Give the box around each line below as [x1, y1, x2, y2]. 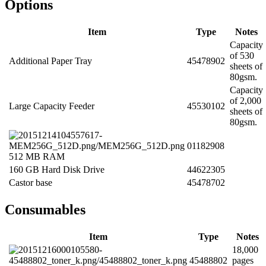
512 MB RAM [9, 151, 65, 162]
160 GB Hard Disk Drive [9, 164, 104, 175]
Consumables [5, 202, 85, 218]
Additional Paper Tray [9, 56, 92, 66]
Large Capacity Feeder [9, 101, 94, 112]
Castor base [9, 178, 52, 188]
